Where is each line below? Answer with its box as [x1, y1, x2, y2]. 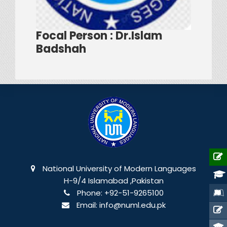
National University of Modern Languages [41, 163, 196, 174]
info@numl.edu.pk [99, 199, 166, 210]
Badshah [36, 41, 86, 57]
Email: [74, 199, 99, 210]
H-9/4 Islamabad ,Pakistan [63, 175, 164, 186]
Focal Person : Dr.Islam [36, 27, 162, 44]
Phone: [74, 187, 104, 198]
